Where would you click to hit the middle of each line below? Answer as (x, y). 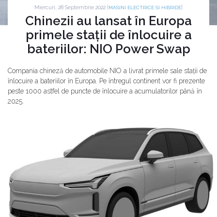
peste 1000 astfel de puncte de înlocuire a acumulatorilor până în (105, 91)
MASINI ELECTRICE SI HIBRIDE (145, 8)
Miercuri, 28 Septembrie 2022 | (71, 7)
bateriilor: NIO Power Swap (108, 49)
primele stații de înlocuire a (108, 35)
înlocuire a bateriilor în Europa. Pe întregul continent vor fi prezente (106, 81)
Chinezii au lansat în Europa (108, 21)
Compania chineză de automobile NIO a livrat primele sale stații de (107, 71)
